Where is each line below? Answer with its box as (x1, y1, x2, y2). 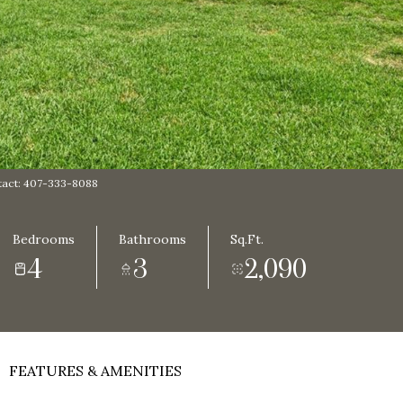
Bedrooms (13, 231, 75, 247)
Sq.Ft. (230, 231, 264, 247)
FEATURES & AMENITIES (9, 362, 182, 380)
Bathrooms (119, 231, 186, 247)
